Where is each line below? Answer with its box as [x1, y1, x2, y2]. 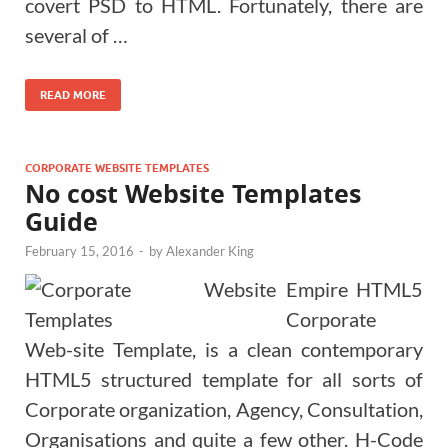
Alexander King [166, 242, 254, 259]
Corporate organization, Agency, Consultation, [25, 396, 423, 421]
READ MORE [40, 87, 106, 102]
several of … [25, 22, 128, 47]
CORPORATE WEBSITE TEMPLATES [25, 160, 209, 175]
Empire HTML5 [286, 276, 423, 301]
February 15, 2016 [25, 242, 134, 259]
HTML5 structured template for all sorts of [25, 366, 423, 391]
